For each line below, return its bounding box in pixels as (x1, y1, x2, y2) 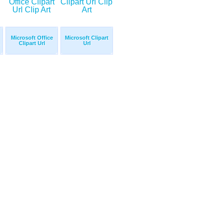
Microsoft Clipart (65, 35, 109, 41)
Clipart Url (18, 40, 45, 47)
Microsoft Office (10, 35, 53, 41)
